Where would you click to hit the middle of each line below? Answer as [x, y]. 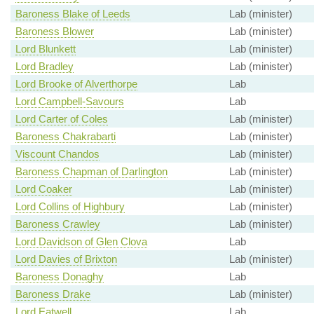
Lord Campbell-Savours [69, 102]
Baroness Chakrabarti [65, 137]
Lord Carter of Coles [61, 119]
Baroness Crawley [57, 224]
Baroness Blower [54, 32]
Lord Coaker [43, 189]
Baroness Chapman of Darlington [91, 172]
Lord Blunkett [45, 49]
